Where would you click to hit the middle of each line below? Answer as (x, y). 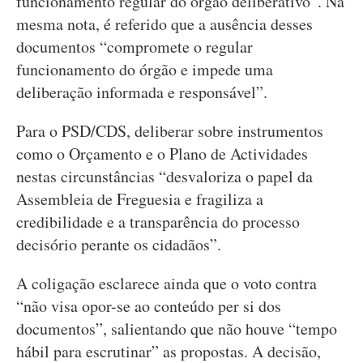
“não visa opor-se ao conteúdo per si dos (149, 306)
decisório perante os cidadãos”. (119, 244)
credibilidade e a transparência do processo (158, 222)
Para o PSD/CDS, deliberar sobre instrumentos (170, 131)
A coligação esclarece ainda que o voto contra (167, 283)
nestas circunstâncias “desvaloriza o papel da (164, 176)
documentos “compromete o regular (135, 47)
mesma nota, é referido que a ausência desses (164, 24)
